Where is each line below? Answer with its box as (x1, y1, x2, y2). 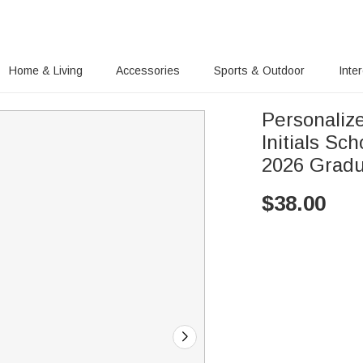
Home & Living (8, 64, 83, 77)
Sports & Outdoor (214, 64, 305, 77)
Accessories (116, 64, 181, 77)
